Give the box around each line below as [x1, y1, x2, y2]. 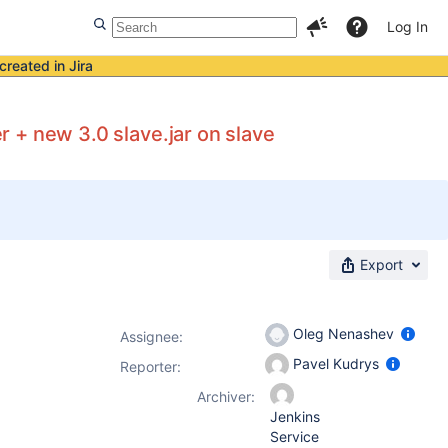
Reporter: [120, 358, 181, 375]
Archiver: [197, 388, 255, 405]
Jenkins [270, 408, 320, 425]
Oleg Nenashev [289, 324, 398, 342]
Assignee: [120, 328, 183, 345]
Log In [387, 18, 428, 35]
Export [360, 256, 403, 273]
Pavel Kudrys [289, 354, 383, 372]
